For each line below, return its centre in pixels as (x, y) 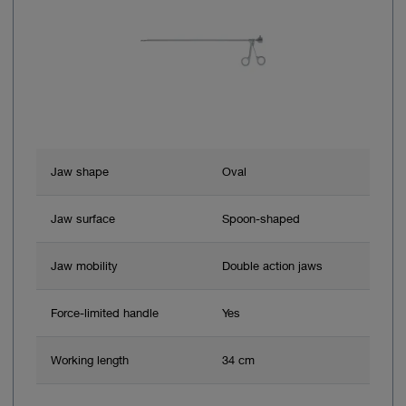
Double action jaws (272, 265)
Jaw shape (80, 171)
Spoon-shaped (261, 218)
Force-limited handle (105, 312)
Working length (90, 359)
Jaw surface (83, 218)
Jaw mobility (84, 265)
